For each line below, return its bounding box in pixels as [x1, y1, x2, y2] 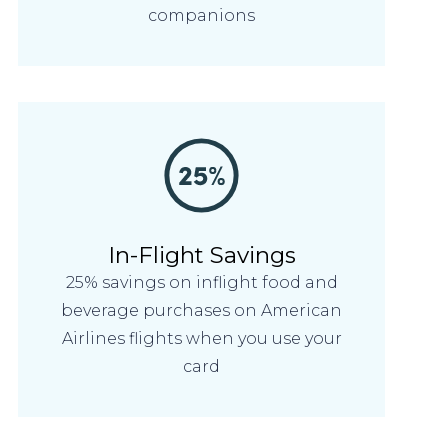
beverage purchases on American [61, 301, 343, 321]
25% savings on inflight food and [65, 273, 338, 293]
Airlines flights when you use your [61, 329, 342, 349]
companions [148, 5, 256, 25]
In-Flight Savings [107, 241, 296, 270]
